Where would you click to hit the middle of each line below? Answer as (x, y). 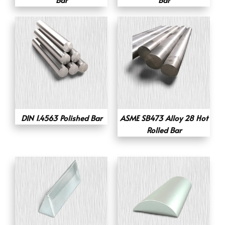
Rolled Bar (164, 130)
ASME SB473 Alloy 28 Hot (164, 118)
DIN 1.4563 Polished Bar (61, 118)
